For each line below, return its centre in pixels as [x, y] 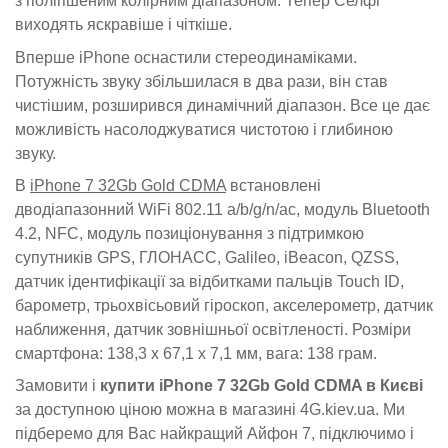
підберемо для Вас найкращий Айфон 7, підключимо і [214, 434]
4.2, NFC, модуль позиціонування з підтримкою [189, 233]
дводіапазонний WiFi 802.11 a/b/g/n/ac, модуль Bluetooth [222, 209]
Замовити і [57, 386]
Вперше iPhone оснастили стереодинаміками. [186, 57]
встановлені [273, 185]
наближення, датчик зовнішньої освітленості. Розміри [213, 329]
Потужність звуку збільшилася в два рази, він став [201, 81]
